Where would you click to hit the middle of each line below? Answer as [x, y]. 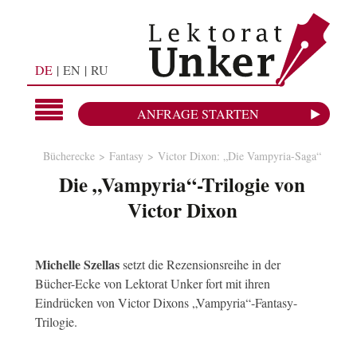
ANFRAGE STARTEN [198, 114]
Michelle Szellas [77, 264]
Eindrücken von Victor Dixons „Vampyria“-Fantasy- [166, 302]
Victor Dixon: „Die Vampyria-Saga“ [240, 156]
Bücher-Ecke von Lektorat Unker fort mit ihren [152, 283]
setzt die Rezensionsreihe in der [200, 264]
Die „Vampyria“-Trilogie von [182, 184]
